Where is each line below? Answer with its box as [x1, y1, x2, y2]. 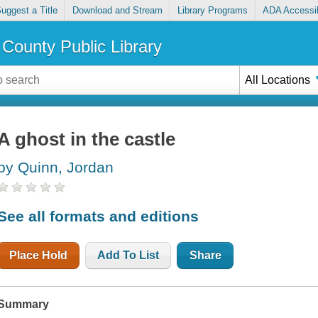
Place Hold [9, 248, 68, 261]
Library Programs [177, 5, 248, 16]
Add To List [97, 248, 160, 261]
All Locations [245, 73, 311, 86]
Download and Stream [72, 5, 163, 16]
